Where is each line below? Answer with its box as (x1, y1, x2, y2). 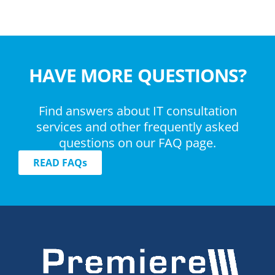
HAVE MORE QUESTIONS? (28, 63, 247, 88)
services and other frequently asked (36, 118, 239, 135)
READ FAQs (33, 156, 87, 169)
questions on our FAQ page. (59, 134, 216, 151)
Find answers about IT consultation (38, 103, 237, 119)
